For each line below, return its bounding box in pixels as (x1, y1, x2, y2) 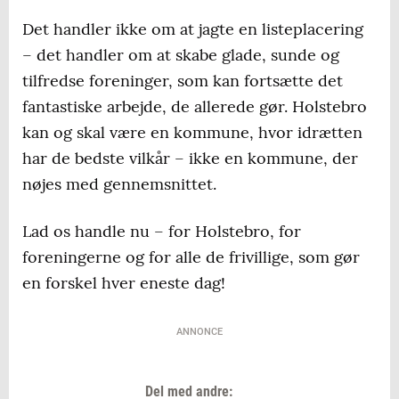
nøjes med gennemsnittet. (22, 174, 216, 195)
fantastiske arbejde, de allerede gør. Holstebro (22, 96, 367, 118)
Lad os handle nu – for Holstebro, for (22, 221, 301, 242)
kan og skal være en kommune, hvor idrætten (22, 122, 362, 143)
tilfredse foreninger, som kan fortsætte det (22, 70, 343, 92)
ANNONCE (176, 326, 223, 338)
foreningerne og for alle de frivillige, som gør (22, 247, 360, 268)
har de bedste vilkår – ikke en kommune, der (22, 148, 358, 169)
